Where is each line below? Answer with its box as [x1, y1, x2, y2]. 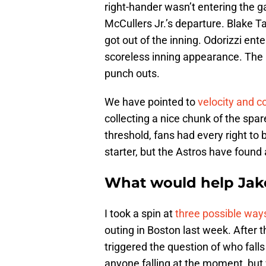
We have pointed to [104, 96, 198, 109]
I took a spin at [104, 207, 175, 220]
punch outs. [104, 67, 160, 80]
